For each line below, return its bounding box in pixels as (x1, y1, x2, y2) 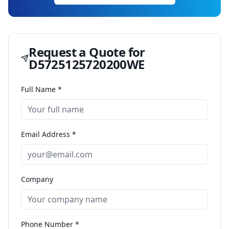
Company (21, 174, 53, 184)
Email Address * (21, 129, 76, 139)
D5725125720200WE (29, 56, 145, 73)
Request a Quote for (29, 43, 145, 60)
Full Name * (21, 84, 62, 94)
